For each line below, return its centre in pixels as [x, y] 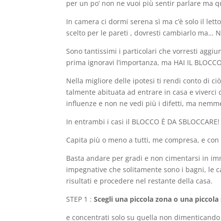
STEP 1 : [80, 199]
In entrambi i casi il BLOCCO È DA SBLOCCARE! [143, 122]
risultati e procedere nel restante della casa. [140, 181]
